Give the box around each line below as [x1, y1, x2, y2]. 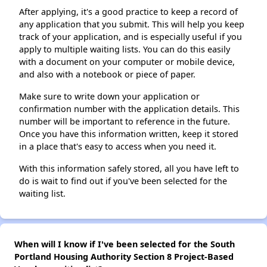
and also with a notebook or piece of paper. [19, 69, 195, 80]
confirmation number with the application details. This [19, 103, 240, 115]
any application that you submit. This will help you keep [19, 18, 244, 30]
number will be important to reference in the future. [19, 116, 230, 128]
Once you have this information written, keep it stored [19, 128, 238, 140]
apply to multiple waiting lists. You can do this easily [19, 44, 230, 55]
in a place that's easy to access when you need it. [19, 141, 216, 153]
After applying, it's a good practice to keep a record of [19, 6, 238, 18]
